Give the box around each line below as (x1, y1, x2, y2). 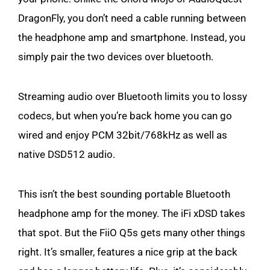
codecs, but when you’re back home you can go (18, 109, 232, 122)
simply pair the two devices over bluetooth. (18, 50, 216, 63)
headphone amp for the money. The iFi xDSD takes (18, 207, 245, 219)
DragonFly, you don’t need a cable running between (18, 11, 246, 24)
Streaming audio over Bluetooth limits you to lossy (18, 90, 247, 102)
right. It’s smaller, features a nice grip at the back (18, 245, 237, 258)
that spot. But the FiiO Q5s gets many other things (18, 226, 245, 239)
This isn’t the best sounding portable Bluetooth (18, 187, 230, 200)
